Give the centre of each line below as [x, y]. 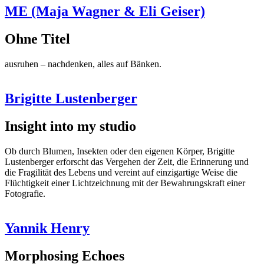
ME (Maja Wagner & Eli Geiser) [105, 11]
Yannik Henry [47, 228]
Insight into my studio [70, 126]
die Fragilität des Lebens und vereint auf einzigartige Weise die [121, 172]
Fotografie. [25, 193]
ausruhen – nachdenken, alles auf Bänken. [83, 64]
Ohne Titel [37, 39]
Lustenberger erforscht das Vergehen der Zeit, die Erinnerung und [127, 161]
